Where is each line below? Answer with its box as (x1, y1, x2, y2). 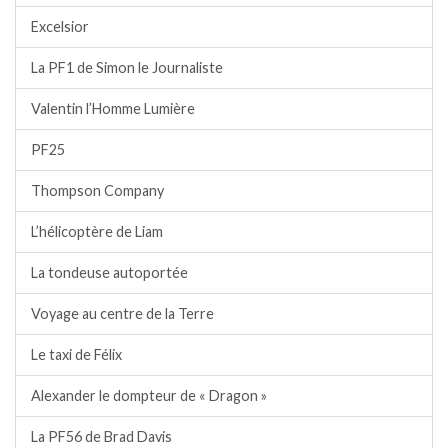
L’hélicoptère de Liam (31, 223, 163, 241)
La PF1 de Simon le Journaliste (31, 59, 223, 77)
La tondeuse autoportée (31, 264, 188, 282)
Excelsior (31, 18, 89, 36)
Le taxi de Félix (31, 346, 122, 364)
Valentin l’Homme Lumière (31, 100, 195, 118)
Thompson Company (31, 182, 164, 200)
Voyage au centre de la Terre (31, 305, 214, 323)
